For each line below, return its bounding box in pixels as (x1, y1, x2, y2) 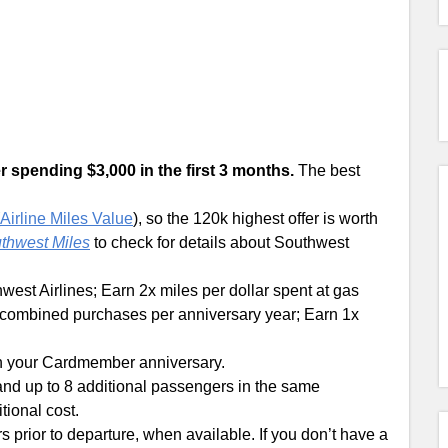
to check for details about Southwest (90, 234, 349, 251)
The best (294, 162, 360, 179)
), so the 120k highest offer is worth (133, 210, 378, 227)
